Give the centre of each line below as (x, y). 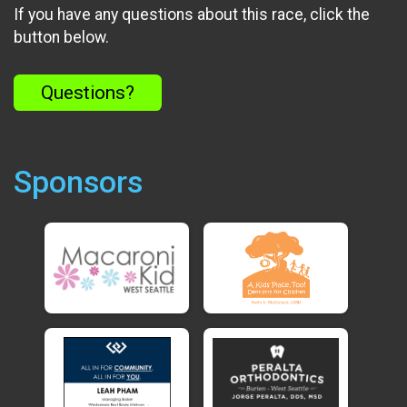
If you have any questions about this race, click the (192, 15)
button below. (61, 38)
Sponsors (78, 182)
